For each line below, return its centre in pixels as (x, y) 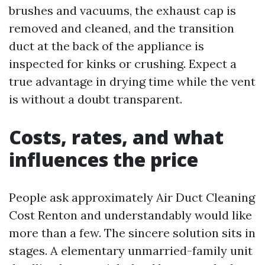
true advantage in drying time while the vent (132, 81)
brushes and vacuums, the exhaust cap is (122, 10)
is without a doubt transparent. (96, 99)
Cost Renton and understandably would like (130, 215)
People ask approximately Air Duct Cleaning (132, 197)
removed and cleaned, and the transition (122, 28)
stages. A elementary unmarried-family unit (131, 251)
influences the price (104, 159)
